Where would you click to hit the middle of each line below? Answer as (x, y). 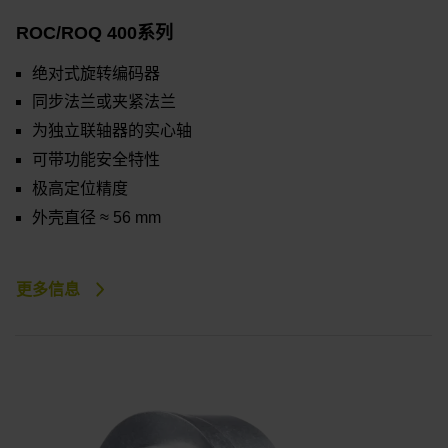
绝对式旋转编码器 (96, 73)
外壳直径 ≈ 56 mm (96, 217)
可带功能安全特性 (96, 160)
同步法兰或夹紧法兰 (104, 102)
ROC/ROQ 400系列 (94, 32)
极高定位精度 (80, 188)
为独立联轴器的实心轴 (112, 131)
